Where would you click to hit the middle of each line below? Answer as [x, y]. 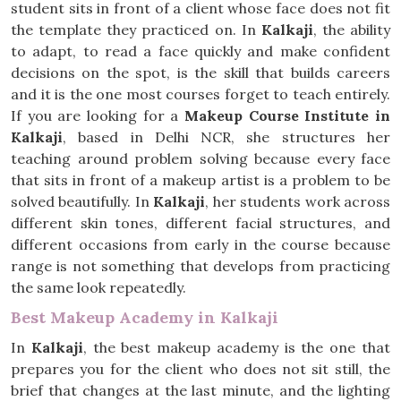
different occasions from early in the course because [200, 244]
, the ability [351, 30]
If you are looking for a [98, 115]
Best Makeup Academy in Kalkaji [145, 317]
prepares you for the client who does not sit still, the [200, 369]
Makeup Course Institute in [287, 115]
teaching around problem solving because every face [200, 158]
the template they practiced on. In [136, 30]
